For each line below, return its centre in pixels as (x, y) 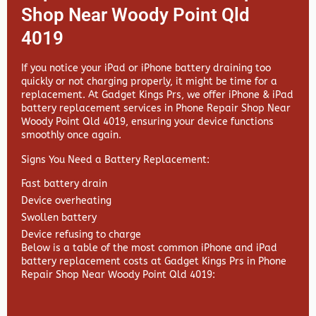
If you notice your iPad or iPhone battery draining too (146, 68)
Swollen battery (59, 218)
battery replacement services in (98, 109)
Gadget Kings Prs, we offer (165, 95)
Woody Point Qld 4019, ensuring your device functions (147, 122)
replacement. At (61, 95)
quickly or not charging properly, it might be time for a (149, 82)
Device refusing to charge (81, 235)
